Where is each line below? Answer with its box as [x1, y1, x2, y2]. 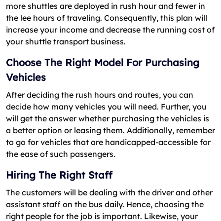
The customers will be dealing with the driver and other [6, 187, 213, 197]
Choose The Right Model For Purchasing [6, 56, 199, 69]
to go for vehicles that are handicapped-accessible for [6, 137, 211, 147]
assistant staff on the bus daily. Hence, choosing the [6, 199, 204, 209]
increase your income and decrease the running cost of [6, 24, 215, 35]
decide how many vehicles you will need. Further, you [6, 101, 207, 111]
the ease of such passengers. [6, 148, 115, 159]
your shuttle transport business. [6, 36, 126, 46]
